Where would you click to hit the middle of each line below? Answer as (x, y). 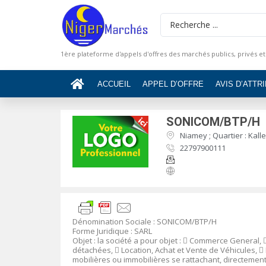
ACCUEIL (114, 84)
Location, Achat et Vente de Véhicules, (190, 250)
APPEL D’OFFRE (173, 84)
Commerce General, (226, 240)
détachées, (94, 250)
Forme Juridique (102, 231)
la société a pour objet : (140, 240)
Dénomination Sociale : (115, 221)
